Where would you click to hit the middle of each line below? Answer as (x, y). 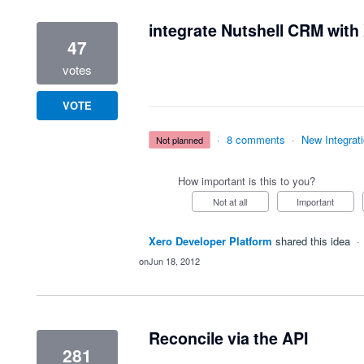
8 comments (256, 139)
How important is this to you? (246, 181)
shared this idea (314, 241)
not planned (183, 140)
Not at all (234, 201)
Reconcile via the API (228, 338)
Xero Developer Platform (210, 241)
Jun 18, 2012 (174, 261)
